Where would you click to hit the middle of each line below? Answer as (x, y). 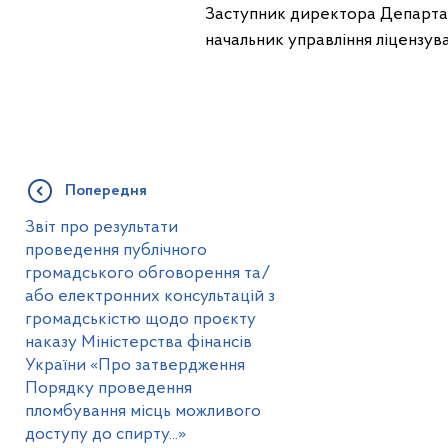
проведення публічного (115, 250)
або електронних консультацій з (149, 296)
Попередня (105, 191)
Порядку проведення (108, 388)
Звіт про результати (101, 227)
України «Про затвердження (134, 365)
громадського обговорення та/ (147, 273)
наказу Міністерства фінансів (138, 342)
